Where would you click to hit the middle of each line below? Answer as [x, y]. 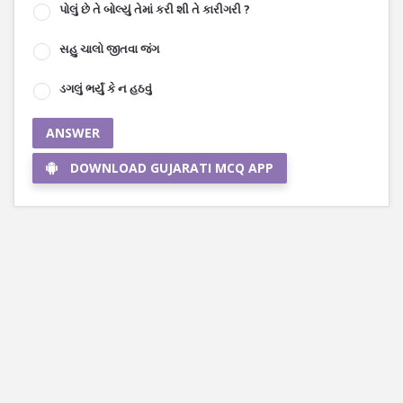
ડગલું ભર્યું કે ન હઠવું [106, 88]
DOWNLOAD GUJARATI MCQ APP [172, 168]
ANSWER [73, 133]
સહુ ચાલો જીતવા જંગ [109, 49]
